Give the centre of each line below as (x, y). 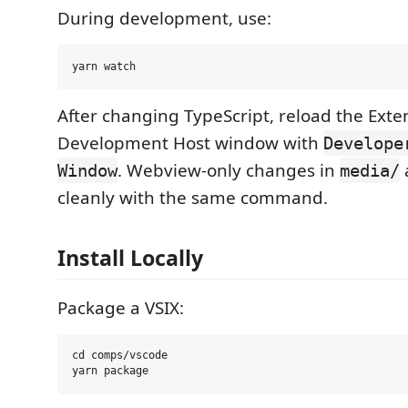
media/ (370, 170)
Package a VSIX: (121, 307)
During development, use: (164, 18)
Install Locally (130, 257)
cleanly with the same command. (193, 198)
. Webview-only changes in (229, 170)
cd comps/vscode (120, 356)
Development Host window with (190, 143)
